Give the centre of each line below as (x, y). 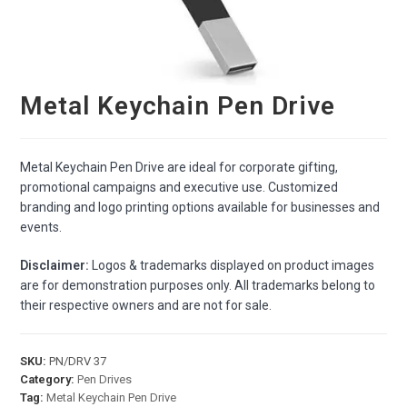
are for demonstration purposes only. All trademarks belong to (198, 286)
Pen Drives (105, 380)
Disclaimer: (55, 266)
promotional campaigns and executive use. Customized (179, 188)
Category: (49, 380)
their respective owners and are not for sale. (146, 306)
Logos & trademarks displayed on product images (232, 266)
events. (41, 228)
